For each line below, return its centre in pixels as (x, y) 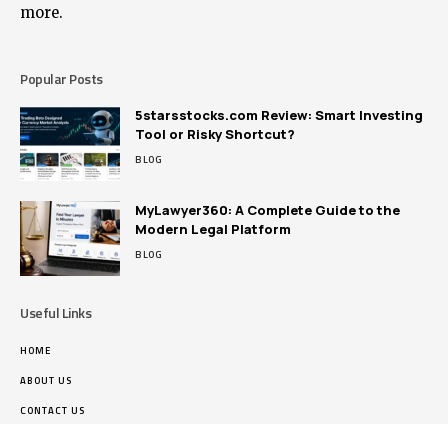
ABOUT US (46, 380)
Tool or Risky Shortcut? (215, 133)
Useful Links (55, 312)
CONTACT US (52, 410)
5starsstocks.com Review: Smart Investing (279, 114)
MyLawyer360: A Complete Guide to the (267, 209)
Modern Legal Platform (213, 228)
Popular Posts (61, 78)
